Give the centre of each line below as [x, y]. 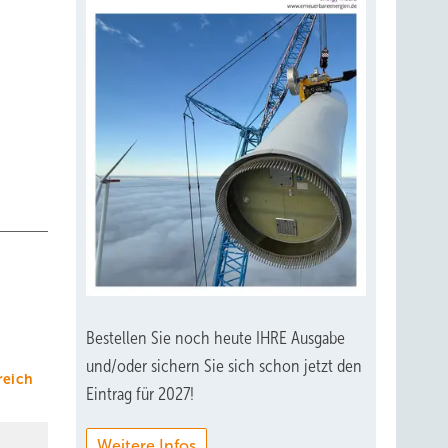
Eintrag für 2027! [140, 393]
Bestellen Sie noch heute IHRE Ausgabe [215, 337]
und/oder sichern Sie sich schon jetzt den [224, 365]
